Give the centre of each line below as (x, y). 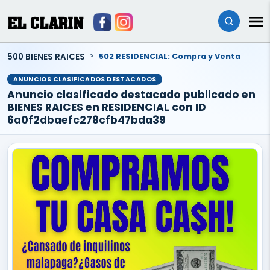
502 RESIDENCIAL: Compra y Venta (170, 57)
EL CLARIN (45, 23)
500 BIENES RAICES (46, 57)
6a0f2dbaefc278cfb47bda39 (86, 120)
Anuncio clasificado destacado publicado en (131, 94)
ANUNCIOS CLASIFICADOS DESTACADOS (85, 79)
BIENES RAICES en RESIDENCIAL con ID (107, 107)
